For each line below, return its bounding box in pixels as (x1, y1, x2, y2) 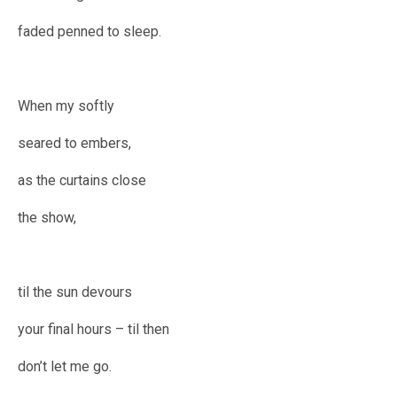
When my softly (18, 97, 114, 115)
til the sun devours (18, 284, 132, 301)
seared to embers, (18, 135, 131, 152)
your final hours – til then (18, 321, 169, 339)
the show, (18, 209, 76, 227)
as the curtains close (18, 172, 146, 190)
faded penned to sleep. (18, 23, 161, 41)
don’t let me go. (18, 358, 112, 376)
